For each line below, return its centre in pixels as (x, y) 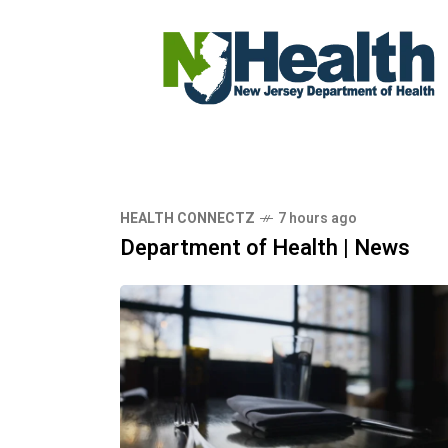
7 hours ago (317, 219)
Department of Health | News (265, 248)
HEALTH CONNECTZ (187, 219)
